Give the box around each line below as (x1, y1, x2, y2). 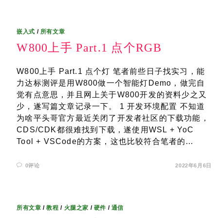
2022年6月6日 (175, 163, 212, 168)
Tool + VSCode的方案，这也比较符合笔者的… (17, 137, 194, 145)
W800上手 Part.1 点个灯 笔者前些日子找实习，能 (17, 67, 205, 75)
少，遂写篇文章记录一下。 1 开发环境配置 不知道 (17, 102, 205, 110)
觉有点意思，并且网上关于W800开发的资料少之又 (17, 91, 207, 99)
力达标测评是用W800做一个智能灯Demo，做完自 (17, 79, 205, 87)
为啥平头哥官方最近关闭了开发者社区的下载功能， (17, 114, 209, 122)
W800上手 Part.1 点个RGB (17, 41, 162, 54)
